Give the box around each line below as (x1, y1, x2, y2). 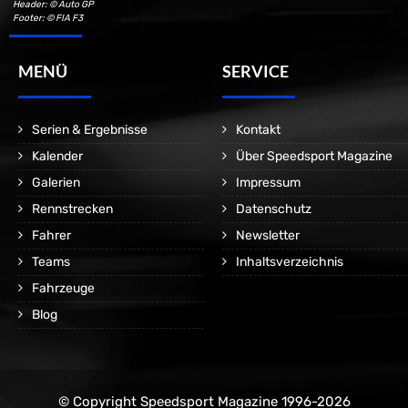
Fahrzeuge (32, 280, 95, 296)
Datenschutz (236, 201, 311, 217)
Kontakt (236, 122, 280, 138)
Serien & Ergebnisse (32, 122, 148, 138)
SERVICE (222, 61, 289, 81)
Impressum (236, 175, 301, 190)
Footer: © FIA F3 (13, 12, 83, 24)
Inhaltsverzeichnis (236, 254, 343, 270)
